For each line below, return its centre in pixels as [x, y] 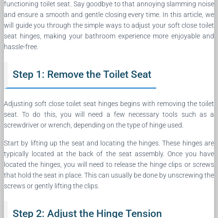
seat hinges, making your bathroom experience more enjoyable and [109, 36]
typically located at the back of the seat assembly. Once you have [109, 154]
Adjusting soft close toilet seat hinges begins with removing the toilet [109, 104]
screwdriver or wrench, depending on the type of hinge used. [94, 125]
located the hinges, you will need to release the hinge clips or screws [109, 165]
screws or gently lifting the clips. [52, 186]
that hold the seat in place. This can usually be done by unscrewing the [109, 175]
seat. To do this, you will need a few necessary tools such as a [109, 115]
